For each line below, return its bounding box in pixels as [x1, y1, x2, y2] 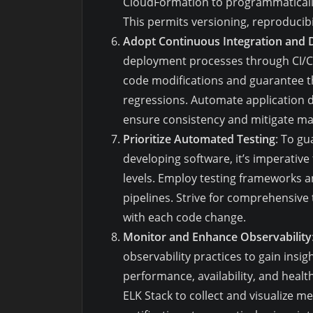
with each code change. [123, 209, 246, 225]
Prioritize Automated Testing [123, 131, 275, 147]
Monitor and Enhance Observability [123, 228, 312, 245]
